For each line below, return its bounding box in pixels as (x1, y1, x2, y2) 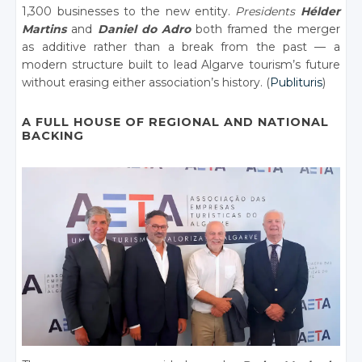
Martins (22, 22, 67, 36)
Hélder (295, 4, 340, 19)
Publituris (270, 75, 323, 90)
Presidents (235, 4, 296, 19)
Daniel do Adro (97, 22, 191, 36)
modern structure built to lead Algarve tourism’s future (22, 57, 340, 72)
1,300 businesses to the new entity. (22, 4, 236, 19)
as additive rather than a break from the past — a (22, 40, 340, 54)
